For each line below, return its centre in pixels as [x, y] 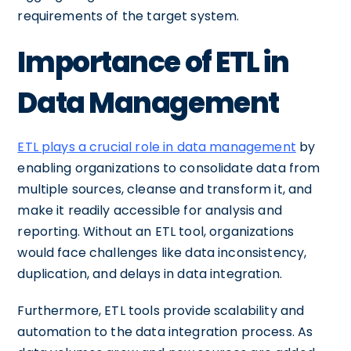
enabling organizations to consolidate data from [169, 168]
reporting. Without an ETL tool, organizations [156, 232]
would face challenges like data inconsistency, [162, 253]
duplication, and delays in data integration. [150, 274]
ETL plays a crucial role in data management [157, 147]
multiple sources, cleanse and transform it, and [165, 189]
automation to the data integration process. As [165, 332]
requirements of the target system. [128, 16]
